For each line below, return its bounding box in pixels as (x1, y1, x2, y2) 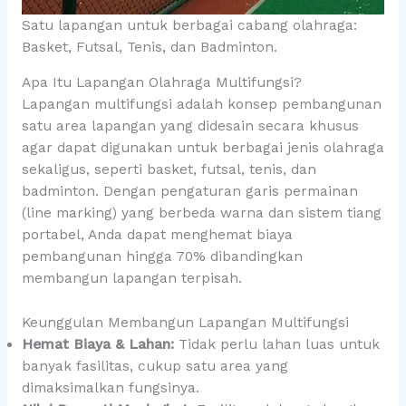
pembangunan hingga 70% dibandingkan (21, 248, 303, 266)
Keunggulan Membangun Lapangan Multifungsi (21, 314, 349, 332)
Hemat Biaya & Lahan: (21, 336, 174, 353)
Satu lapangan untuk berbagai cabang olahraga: (21, 16, 357, 34)
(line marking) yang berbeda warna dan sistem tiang (21, 205, 382, 222)
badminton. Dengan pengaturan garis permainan (21, 183, 358, 200)
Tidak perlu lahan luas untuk (173, 336, 380, 353)
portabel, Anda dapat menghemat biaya (21, 227, 293, 244)
